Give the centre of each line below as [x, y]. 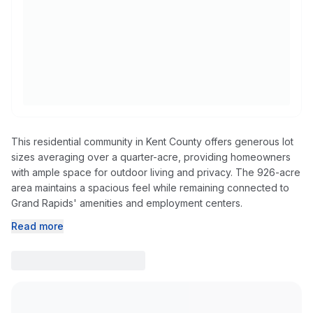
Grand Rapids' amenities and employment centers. [127, 203]
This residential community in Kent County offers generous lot [152, 141]
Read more [37, 226]
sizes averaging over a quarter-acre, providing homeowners [151, 157]
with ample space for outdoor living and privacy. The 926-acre [156, 172]
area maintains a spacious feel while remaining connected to [150, 188]
